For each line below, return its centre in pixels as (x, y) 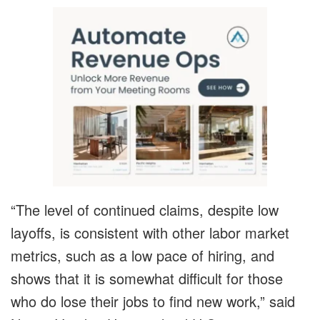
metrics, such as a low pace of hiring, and (142, 256)
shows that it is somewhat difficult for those (147, 279)
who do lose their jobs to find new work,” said (153, 301)
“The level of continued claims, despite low (145, 210)
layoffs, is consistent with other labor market (150, 233)
